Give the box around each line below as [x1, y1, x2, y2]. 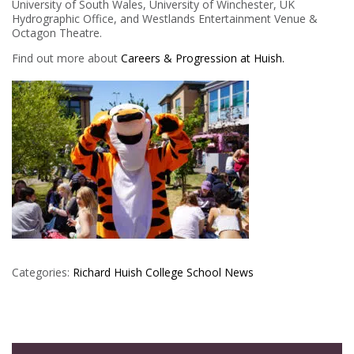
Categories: [12, 264, 73, 280]
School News [186, 264, 254, 280]
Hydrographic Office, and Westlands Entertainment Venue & [12, 10, 318, 26]
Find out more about [12, 50, 121, 66]
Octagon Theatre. [12, 24, 102, 40]
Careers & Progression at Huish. [121, 50, 284, 66]
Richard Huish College [73, 264, 183, 280]
